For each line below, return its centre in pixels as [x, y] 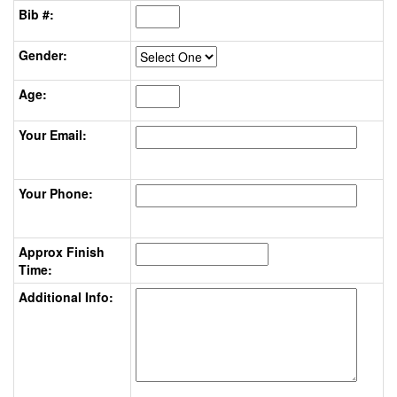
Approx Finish [62, 252]
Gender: [43, 55]
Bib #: [36, 14]
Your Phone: [56, 193]
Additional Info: [66, 297]
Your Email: [53, 135]
